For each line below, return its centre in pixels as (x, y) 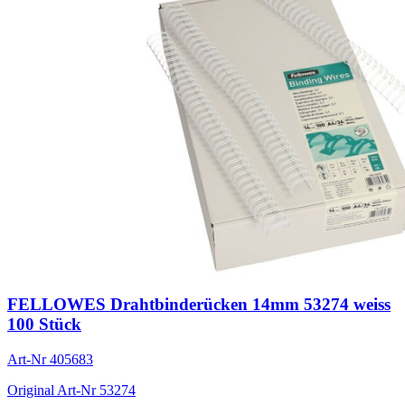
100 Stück (44, 325)
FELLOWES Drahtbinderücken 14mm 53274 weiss (199, 305)
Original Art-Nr (53, 391)
